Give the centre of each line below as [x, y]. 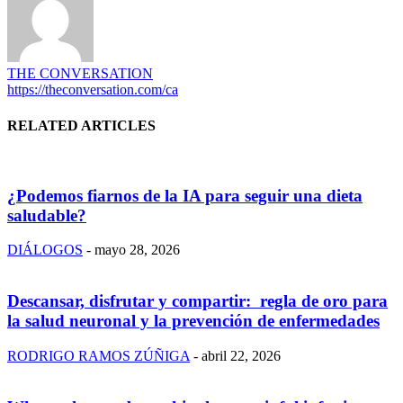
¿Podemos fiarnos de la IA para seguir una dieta [185, 195]
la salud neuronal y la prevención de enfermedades [193, 321]
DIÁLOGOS [45, 250]
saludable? [47, 215]
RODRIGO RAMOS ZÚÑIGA [99, 355]
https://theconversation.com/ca [93, 90]
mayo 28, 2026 [137, 250]
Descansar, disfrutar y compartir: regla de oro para [197, 301]
